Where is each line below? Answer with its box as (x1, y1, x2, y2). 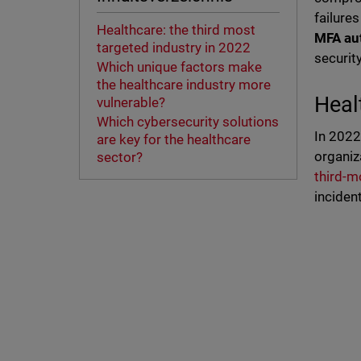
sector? (96, 149, 146, 166)
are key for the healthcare (96, 131, 251, 148)
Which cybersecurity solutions (96, 114, 279, 131)
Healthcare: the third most (96, 22, 255, 39)
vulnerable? (96, 94, 172, 111)
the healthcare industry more (96, 77, 271, 93)
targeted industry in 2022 (96, 39, 254, 56)
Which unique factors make (96, 59, 262, 76)
